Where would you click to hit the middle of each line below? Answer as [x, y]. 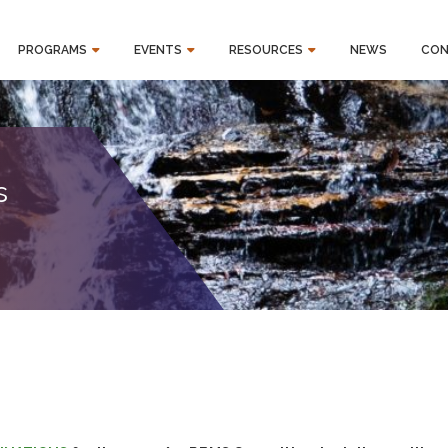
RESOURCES [265, 50]
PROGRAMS [52, 50]
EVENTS [157, 50]
